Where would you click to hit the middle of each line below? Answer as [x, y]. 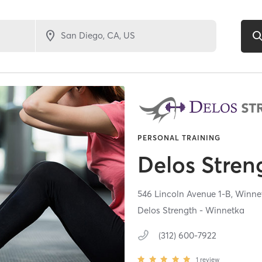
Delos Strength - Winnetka [191, 211]
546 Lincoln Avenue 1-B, [187, 194]
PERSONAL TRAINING [179, 138]
